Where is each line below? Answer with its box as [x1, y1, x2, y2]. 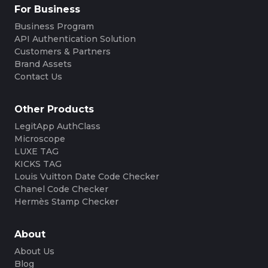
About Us [14, 246, 54, 257]
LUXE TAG [14, 146, 59, 157]
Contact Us [14, 71, 62, 83]
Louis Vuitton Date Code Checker [14, 171, 159, 182]
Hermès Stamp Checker [14, 196, 118, 208]
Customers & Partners [14, 46, 111, 57]
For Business [14, 4, 80, 16]
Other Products [14, 103, 94, 115]
